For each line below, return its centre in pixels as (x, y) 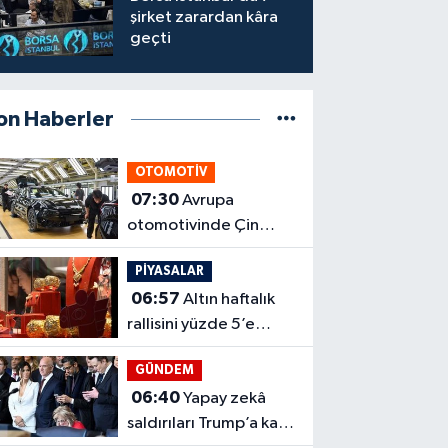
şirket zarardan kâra (204, 17)
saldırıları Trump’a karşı (210, 424)
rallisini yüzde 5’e (190, 325)
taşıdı (147, 350)
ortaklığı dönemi (188, 251)
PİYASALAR (170, 271)
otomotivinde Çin (192, 226)
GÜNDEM (165, 370)
